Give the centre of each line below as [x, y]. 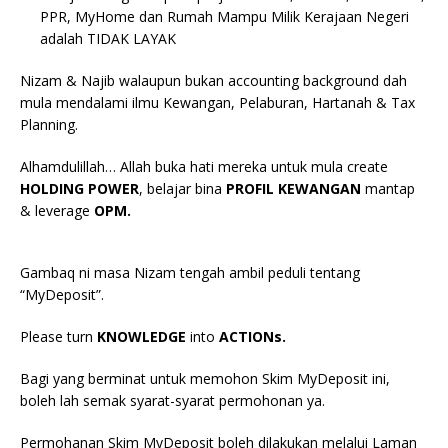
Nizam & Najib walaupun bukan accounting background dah [213, 80]
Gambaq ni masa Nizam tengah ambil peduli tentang [190, 272]
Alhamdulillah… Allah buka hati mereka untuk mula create [204, 166]
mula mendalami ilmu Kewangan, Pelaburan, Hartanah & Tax [217, 102]
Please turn [58, 336]
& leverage [57, 210]
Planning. [49, 124]
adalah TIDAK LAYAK [108, 38]
